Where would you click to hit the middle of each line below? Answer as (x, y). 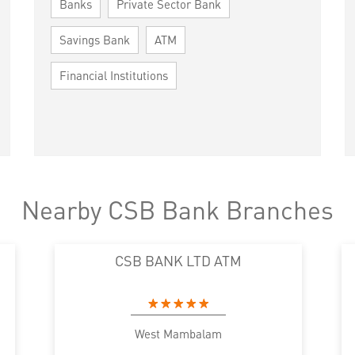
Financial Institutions (114, 75)
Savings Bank (95, 39)
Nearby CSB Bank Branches (177, 209)
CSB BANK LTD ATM (178, 260)
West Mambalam (178, 333)
